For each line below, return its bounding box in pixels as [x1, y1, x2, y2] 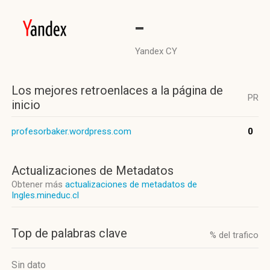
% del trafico [210, 230, 259, 240]
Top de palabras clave [11, 226, 127, 240]
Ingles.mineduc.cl [11, 190, 79, 201]
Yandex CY [135, 46, 177, 57]
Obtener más [11, 179, 65, 190]
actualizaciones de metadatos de [65, 179, 197, 190]
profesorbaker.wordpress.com [11, 126, 131, 137]
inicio [11, 98, 40, 112]
